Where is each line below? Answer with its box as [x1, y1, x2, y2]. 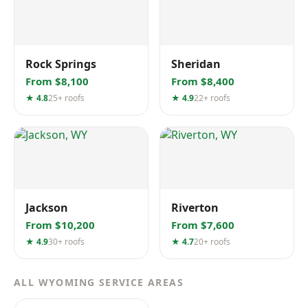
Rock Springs [25, 56, 96, 71]
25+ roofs [48, 92, 85, 104]
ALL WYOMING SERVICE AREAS [14, 276, 184, 289]
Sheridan [171, 56, 221, 71]
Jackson [25, 200, 68, 215]
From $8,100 [25, 74, 89, 88]
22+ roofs [194, 92, 230, 104]
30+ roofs [48, 236, 85, 247]
